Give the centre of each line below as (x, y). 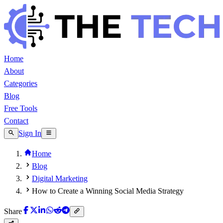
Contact (16, 121)
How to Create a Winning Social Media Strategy (108, 191)
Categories (21, 83)
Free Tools (21, 108)
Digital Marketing (60, 178)
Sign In (30, 133)
